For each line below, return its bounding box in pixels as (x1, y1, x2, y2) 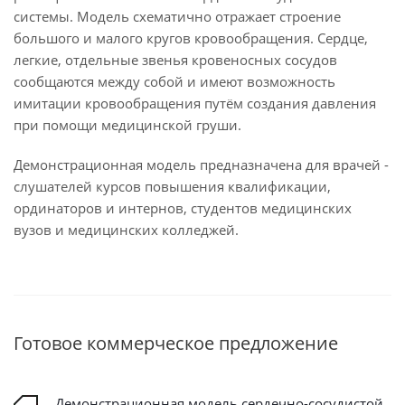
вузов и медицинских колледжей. (14, 221, 239, 239)
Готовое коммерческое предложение (14, 331, 338, 355)
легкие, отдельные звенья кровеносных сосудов (14, 51, 337, 69)
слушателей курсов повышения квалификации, (14, 177, 331, 195)
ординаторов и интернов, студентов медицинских (14, 199, 352, 217)
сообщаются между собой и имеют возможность (14, 72, 335, 90)
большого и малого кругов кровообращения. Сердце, (14, 29, 368, 47)
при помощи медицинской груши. (14, 116, 241, 134)
